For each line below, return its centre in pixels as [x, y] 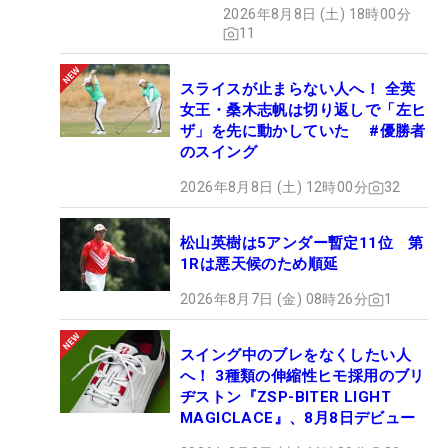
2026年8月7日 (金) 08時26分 [274, 299]
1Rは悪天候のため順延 [259, 264]
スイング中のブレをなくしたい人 [295, 355]
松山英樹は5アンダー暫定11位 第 [302, 243]
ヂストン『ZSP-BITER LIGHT [285, 397]
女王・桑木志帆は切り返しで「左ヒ [303, 110]
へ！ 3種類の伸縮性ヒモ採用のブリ [302, 376]
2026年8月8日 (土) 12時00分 [274, 187]
